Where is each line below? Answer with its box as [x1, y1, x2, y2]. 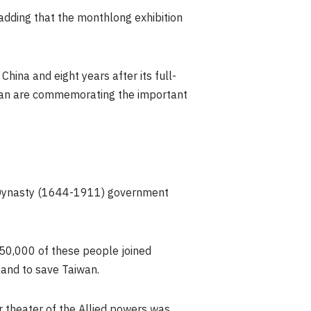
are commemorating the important [10, 85, 187, 105]
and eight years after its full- [30, 67, 176, 86]
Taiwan [62, 260, 97, 280]
